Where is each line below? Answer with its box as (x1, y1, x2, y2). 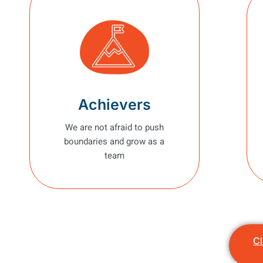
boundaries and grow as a (64, 135, 165, 149)
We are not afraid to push (65, 121, 164, 134)
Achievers (77, 96, 151, 114)
